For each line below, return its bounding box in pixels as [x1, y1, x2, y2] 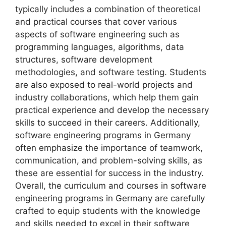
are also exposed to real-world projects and [15, 79, 193, 90]
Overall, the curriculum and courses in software [15, 180, 206, 191]
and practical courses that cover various [15, 16, 177, 27]
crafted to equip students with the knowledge [15, 205, 200, 216]
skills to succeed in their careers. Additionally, [15, 117, 200, 128]
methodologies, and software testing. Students [15, 67, 206, 77]
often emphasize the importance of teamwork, [15, 142, 203, 153]
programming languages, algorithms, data [15, 41, 184, 52]
